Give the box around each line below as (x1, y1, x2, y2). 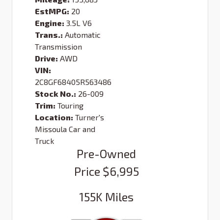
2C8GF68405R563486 (35, 77, 111, 86)
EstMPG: (35, 6, 69, 16)
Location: (35, 112, 73, 122)
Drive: (35, 53, 58, 63)
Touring (57, 100, 83, 110)
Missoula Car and (35, 124, 95, 134)
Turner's (75, 112, 104, 122)
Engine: (35, 18, 64, 27)
